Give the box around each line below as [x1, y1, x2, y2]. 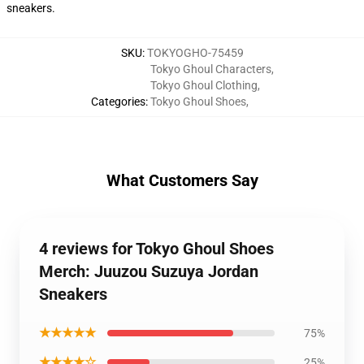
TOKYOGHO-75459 [146, 46, 244, 59]
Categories [90, 95, 145, 108]
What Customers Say [106, 171, 258, 190]
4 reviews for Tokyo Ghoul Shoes [39, 239, 274, 258]
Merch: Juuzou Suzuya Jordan [39, 262, 258, 281]
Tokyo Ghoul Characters [149, 63, 271, 76]
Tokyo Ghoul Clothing [149, 79, 258, 92]
